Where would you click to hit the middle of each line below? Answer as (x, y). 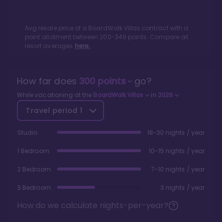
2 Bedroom (34, 169)
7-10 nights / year (178, 169)
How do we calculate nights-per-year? (93, 206)
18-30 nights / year (176, 133)
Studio (28, 133)
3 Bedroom (34, 188)
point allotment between (62, 37)
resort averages (49, 46)
